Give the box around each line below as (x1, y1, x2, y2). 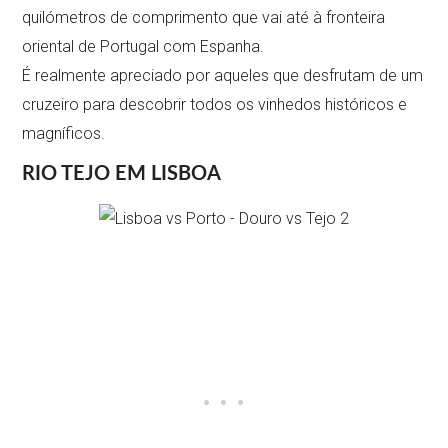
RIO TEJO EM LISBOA (22, 164, 222, 185)
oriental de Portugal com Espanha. (22, 37, 265, 57)
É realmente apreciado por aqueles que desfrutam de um (22, 66, 424, 86)
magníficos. (22, 124, 106, 144)
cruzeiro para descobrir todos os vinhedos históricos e (22, 95, 408, 115)
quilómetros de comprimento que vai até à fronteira (22, 8, 386, 28)
